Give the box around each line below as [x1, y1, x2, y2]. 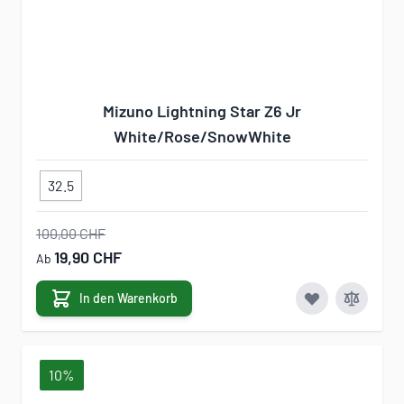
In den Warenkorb [79, 290, 178, 306]
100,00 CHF [36, 225, 106, 242]
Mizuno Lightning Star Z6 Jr [103, 101, 301, 121]
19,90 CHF [54, 247, 122, 267]
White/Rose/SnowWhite [113, 126, 291, 146]
